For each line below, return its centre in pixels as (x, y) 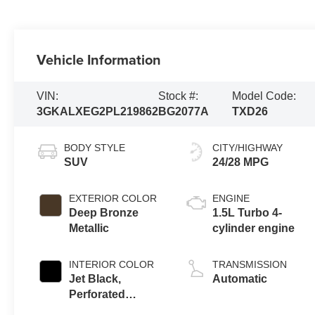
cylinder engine (254, 228)
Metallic (89, 228)
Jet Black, (95, 278)
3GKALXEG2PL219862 (98, 111)
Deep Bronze (104, 212)
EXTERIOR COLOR (113, 198)
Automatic (240, 278)
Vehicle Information (99, 59)
